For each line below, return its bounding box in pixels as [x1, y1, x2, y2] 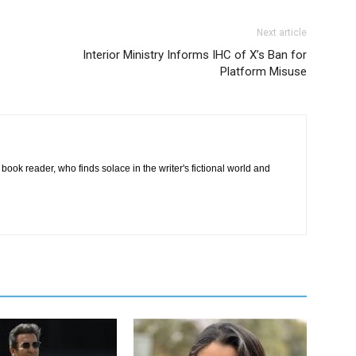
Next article [257, 27, 307, 38]
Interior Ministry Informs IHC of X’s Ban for [83, 48, 307, 62]
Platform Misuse [220, 64, 307, 79]
